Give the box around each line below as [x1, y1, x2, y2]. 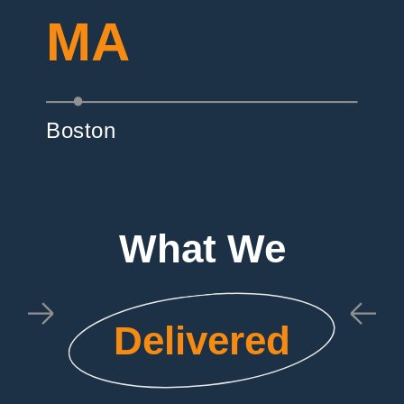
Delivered [114, 317, 290, 363]
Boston [46, 117, 116, 142]
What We [118, 225, 286, 271]
